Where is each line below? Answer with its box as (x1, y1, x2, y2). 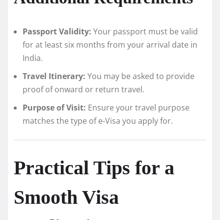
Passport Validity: (23, 26, 91, 37)
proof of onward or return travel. (23, 83, 144, 95)
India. (23, 52, 43, 63)
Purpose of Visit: (23, 102, 86, 113)
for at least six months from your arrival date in (23, 39, 197, 50)
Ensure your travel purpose (86, 102, 190, 113)
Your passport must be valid (91, 26, 198, 37)
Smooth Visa (14, 186, 119, 208)
